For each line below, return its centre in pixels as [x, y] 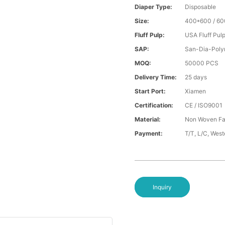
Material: [148, 120]
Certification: [154, 105]
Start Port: [150, 91]
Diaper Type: [154, 7]
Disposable [201, 7]
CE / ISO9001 [204, 105]
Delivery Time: [156, 77]
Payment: [149, 134]
